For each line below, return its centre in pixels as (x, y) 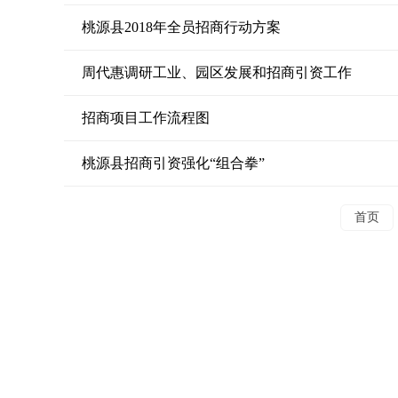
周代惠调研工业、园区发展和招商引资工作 (217, 72)
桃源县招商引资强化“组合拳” (173, 163)
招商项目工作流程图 (146, 118)
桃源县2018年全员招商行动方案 (181, 27)
